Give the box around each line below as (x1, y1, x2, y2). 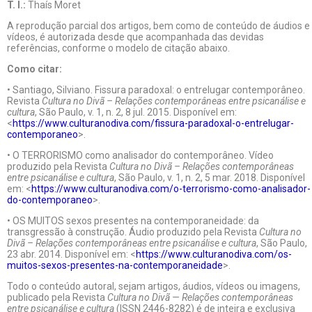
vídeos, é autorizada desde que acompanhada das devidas (7, 31, 264, 42)
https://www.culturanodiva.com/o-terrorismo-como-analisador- (31, 183, 311, 194)
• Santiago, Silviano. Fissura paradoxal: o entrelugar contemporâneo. (7, 84, 305, 95)
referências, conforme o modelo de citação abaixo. (7, 42, 230, 54)
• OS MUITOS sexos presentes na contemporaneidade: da (7, 215, 259, 226)
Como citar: (7, 63, 62, 75)
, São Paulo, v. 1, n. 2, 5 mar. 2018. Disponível (114, 172, 305, 183)
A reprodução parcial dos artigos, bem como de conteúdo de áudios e (7, 20, 310, 31)
